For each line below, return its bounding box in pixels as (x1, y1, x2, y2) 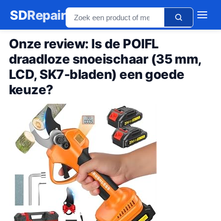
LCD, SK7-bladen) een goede (9, 67, 184, 82)
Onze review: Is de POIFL (9, 36, 159, 51)
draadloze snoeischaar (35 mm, (9, 51, 201, 67)
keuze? (9, 82, 53, 97)
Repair (27, 7, 66, 23)
